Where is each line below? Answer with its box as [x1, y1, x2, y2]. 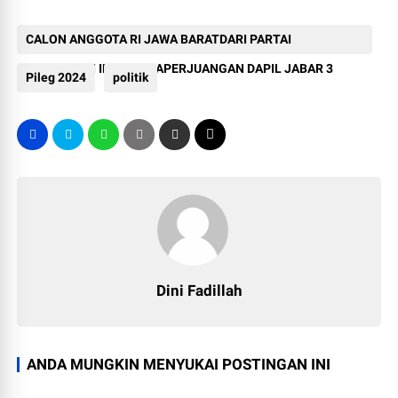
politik [113, 70, 149, 85]
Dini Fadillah [155, 282, 243, 300]
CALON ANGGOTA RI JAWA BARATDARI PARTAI [26, 32, 292, 47]
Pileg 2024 [26, 70, 87, 85]
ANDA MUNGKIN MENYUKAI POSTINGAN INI [27, 355, 331, 374]
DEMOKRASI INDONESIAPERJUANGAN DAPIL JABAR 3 [26, 61, 334, 76]
